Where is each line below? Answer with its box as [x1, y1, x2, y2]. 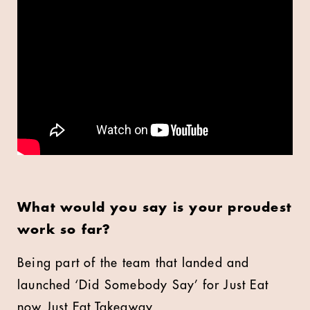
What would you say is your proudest [17, 201, 292, 214]
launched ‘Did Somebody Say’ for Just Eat [17, 279, 269, 291]
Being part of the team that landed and [17, 257, 250, 269]
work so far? [17, 224, 111, 236]
